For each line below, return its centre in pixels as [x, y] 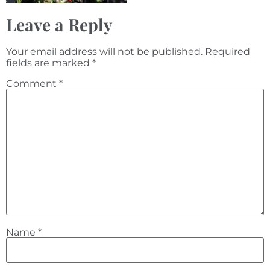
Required [228, 51]
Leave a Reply [59, 24]
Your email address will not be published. [104, 51]
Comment [33, 83]
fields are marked [49, 63]
